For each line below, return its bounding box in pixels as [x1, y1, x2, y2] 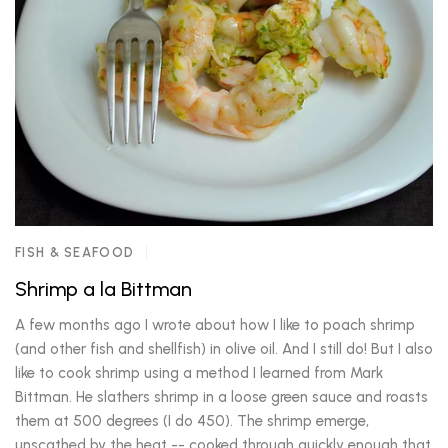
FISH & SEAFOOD [15, 245, 135, 260]
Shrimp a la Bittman [15, 277, 192, 301]
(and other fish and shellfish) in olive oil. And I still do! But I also [15, 340, 433, 358]
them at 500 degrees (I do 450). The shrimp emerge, [15, 412, 369, 430]
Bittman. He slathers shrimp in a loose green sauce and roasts [15, 388, 428, 406]
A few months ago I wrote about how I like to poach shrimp [15, 316, 415, 334]
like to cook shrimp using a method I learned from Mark [15, 364, 383, 382]
